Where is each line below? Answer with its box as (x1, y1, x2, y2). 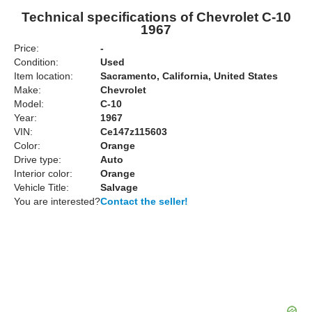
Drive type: (14, 154, 61, 165)
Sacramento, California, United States (100, 70, 278, 81)
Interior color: (14, 168, 72, 179)
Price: (14, 42, 39, 54)
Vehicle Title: (14, 182, 69, 193)
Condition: (14, 56, 58, 68)
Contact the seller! (100, 196, 188, 207)
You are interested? (14, 196, 100, 207)
